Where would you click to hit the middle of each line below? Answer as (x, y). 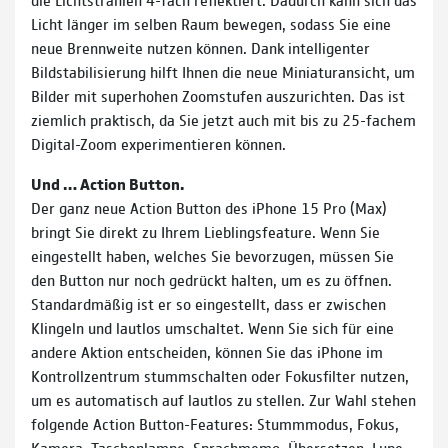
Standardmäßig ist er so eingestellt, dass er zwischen (208, 303)
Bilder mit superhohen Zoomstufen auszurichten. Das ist (218, 95)
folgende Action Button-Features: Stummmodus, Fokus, (215, 423)
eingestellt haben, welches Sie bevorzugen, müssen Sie (212, 255)
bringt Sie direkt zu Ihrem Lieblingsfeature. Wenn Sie (205, 231)
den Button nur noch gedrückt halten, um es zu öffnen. (211, 279)
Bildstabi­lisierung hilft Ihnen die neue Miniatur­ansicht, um (223, 71)
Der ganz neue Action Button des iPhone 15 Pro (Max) (209, 207)
